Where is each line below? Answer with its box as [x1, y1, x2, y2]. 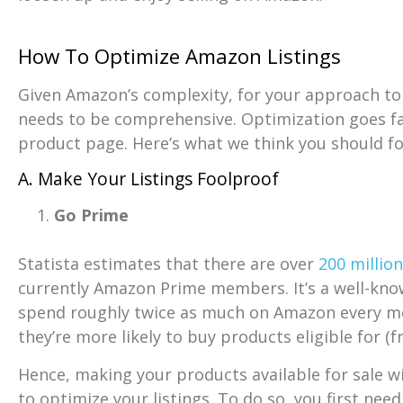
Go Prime [54, 204, 129, 227]
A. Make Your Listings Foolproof [18, 166, 279, 192]
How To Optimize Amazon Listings [18, 41, 341, 70]
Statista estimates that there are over [18, 253, 318, 275]
